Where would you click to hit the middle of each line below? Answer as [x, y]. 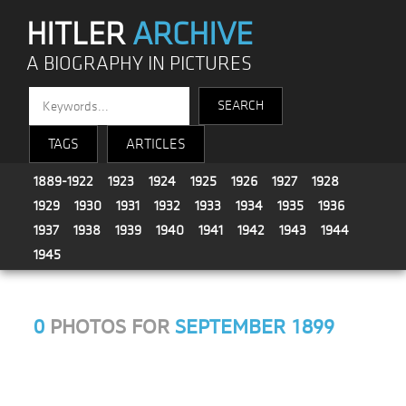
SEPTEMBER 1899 [255, 328]
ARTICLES [156, 144]
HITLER [80, 34]
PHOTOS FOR [110, 328]
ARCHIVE [193, 34]
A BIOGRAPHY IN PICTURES [140, 64]
